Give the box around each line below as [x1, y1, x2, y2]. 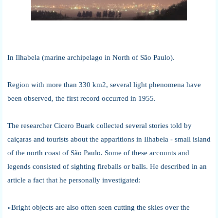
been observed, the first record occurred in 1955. [7, 94, 156, 102]
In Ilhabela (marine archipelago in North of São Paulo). [7, 53, 175, 61]
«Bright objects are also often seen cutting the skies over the [7, 203, 190, 211]
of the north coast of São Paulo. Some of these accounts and [7, 148, 189, 157]
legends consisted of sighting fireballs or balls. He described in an [7, 162, 207, 170]
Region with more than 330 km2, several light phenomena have [7, 80, 201, 89]
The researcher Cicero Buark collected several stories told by [7, 121, 192, 129]
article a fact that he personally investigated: [7, 176, 141, 184]
